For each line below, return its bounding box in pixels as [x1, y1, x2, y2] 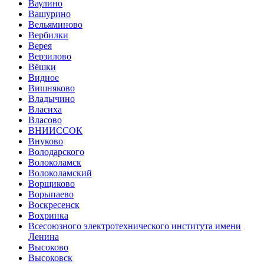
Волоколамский [28, 168, 92, 179]
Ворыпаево [28, 189, 74, 200]
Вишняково [28, 83, 75, 94]
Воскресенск [28, 200, 80, 210]
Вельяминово [28, 19, 82, 30]
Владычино [28, 94, 75, 104]
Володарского [28, 147, 84, 157]
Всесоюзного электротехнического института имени [28, 221, 241, 232]
